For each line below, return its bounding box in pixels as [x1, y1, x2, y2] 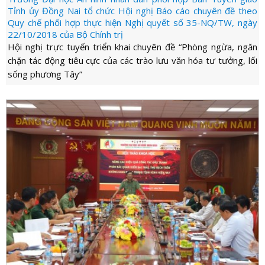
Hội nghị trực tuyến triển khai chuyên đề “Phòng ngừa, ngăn [8, 40, 257, 53]
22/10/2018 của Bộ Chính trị [8, 28, 123, 40]
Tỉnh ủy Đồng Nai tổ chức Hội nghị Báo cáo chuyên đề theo [8, 4, 257, 17]
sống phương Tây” [8, 67, 82, 80]
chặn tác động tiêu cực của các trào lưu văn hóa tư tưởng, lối [8, 54, 257, 66]
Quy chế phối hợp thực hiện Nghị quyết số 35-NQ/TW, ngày [8, 16, 257, 28]
